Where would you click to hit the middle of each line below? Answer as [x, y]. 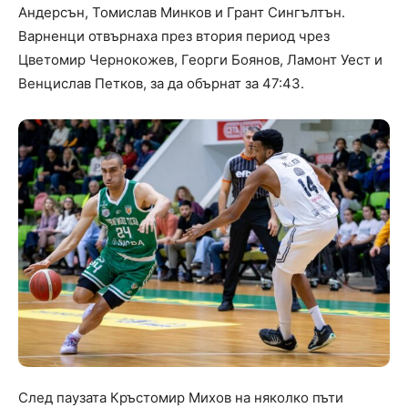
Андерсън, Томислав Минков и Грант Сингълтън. [182, 12]
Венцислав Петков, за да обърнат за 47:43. [161, 83]
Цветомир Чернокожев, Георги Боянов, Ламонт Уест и [200, 59]
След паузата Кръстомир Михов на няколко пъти [181, 397]
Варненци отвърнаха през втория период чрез [174, 36]
